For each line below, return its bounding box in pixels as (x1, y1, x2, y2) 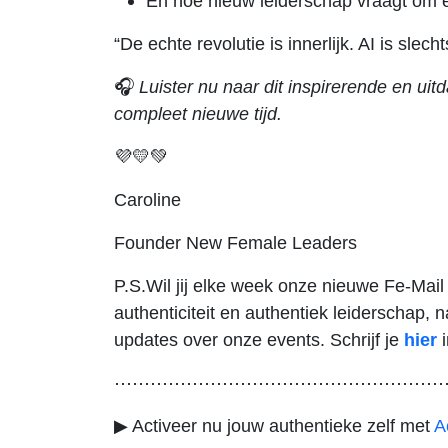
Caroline (114, 189, 186, 210)
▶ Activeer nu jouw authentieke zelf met (114, 415, 434, 436)
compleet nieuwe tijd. (114, 103, 282, 124)
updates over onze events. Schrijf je (114, 329, 399, 350)
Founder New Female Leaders (114, 232, 357, 253)
